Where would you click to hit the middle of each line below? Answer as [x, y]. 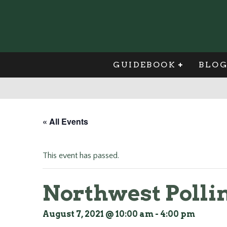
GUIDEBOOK [145, 65]
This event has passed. [81, 156]
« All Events [65, 121]
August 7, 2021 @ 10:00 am [98, 214]
